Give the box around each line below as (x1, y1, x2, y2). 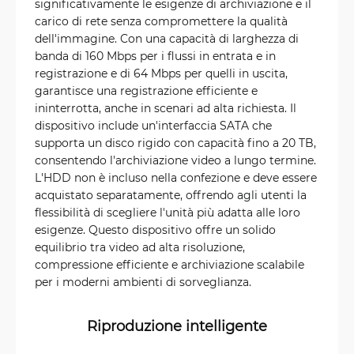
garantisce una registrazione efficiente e (35, 83, 258, 98)
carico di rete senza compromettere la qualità (35, 13, 288, 28)
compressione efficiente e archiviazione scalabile (35, 257, 304, 272)
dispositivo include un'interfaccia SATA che (35, 118, 272, 133)
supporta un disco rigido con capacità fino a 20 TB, (35, 135, 316, 150)
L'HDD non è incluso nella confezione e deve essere (35, 170, 317, 185)
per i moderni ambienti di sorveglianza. (35, 274, 251, 289)
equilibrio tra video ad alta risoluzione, (35, 239, 245, 254)
